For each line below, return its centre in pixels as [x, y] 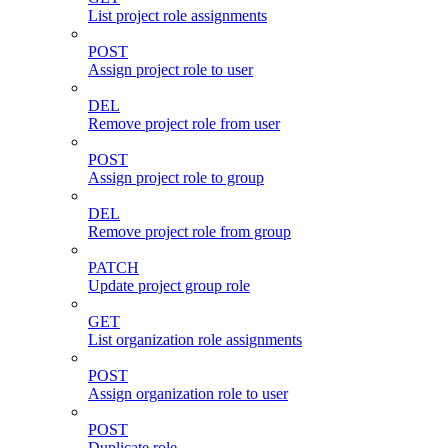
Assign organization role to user [188, 393]
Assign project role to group [176, 177]
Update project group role [169, 285]
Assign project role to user [170, 69]
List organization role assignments [195, 339]
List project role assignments [177, 15]
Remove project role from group [189, 231]
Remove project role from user [184, 123]
